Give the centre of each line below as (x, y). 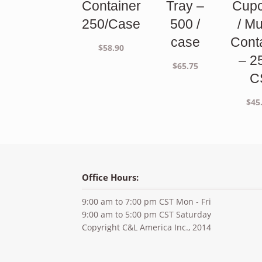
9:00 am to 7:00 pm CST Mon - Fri (147, 202)
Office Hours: (111, 178)
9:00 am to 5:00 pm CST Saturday (147, 215)
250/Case (111, 24)
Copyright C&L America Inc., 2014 (147, 227)
